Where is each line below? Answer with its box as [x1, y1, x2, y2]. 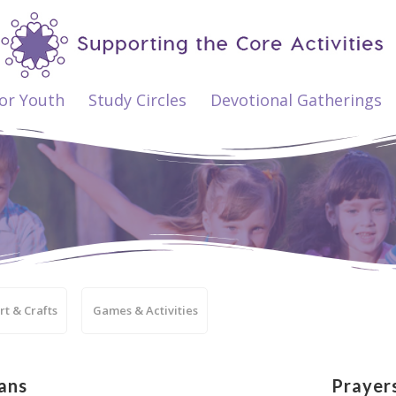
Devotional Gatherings [210, 89, 383, 110]
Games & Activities [93, 302, 199, 318]
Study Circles [88, 89, 187, 110]
